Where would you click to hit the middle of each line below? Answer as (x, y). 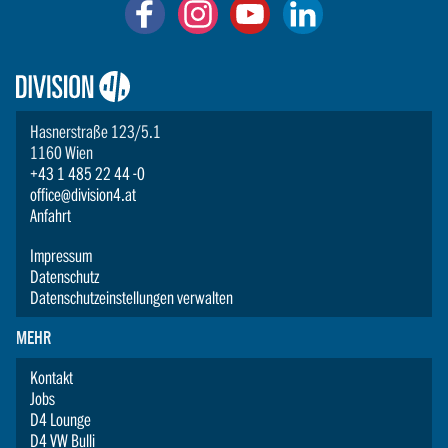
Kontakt (52, 378)
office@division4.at (83, 194)
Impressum (61, 255)
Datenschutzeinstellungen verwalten (132, 297)
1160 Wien (62, 152)
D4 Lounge (61, 420)
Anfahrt (51, 215)
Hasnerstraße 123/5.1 (96, 131)
